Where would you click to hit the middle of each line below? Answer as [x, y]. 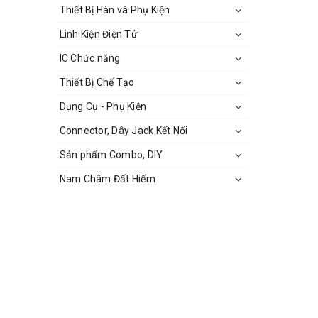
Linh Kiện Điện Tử [98, 34]
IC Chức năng [90, 58]
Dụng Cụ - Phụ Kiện [103, 106]
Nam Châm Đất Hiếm [107, 179]
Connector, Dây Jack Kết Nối [124, 131]
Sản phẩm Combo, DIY [111, 155]
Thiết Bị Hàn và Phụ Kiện [115, 10]
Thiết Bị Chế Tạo [97, 82]
